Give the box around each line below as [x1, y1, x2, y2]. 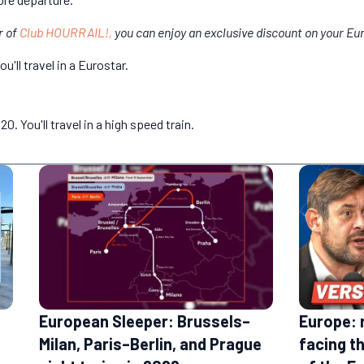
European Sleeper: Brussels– [39, 310, 250, 331]
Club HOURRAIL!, [19, 24, 112, 41]
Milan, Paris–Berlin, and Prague [39, 333, 262, 353]
